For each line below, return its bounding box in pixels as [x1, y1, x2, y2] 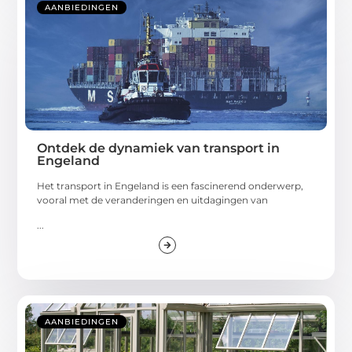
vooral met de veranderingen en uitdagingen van [37, 193, 269, 206]
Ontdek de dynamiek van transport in [37, 140, 280, 156]
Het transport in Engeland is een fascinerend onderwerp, [37, 179, 304, 192]
